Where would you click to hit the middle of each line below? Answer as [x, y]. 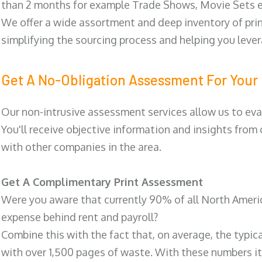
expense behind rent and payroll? [80, 217]
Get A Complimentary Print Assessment [102, 182]
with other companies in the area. [81, 147]
